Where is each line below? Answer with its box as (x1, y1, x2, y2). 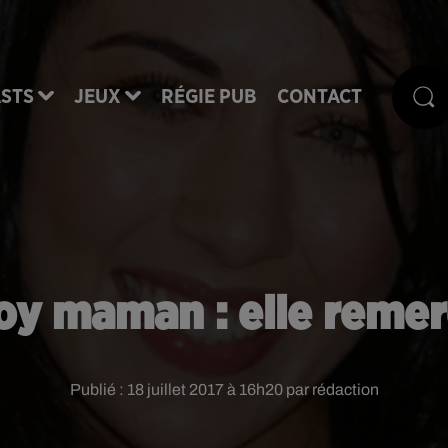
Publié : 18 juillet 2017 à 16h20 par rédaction (69, 381, 379, 398)
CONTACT (277, 86, 362, 107)
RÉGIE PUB (161, 86, 257, 107)
